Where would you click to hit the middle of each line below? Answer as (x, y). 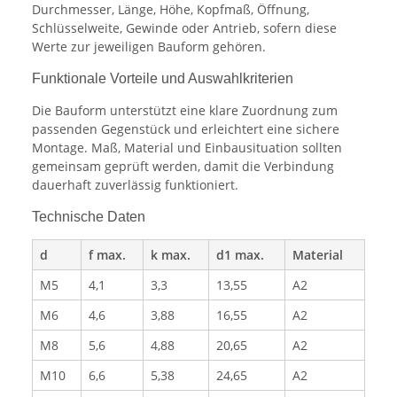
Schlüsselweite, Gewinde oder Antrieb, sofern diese (184, 28)
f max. (107, 255)
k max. (171, 255)
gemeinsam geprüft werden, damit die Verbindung (183, 167)
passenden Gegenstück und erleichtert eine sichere (186, 129)
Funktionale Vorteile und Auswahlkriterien (163, 79)
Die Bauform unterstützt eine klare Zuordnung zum (185, 111)
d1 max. (240, 255)
